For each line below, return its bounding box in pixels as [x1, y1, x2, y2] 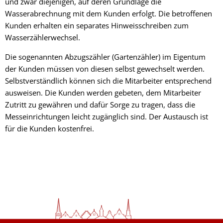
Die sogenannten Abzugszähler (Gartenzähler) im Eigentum [5, 51, 206, 62]
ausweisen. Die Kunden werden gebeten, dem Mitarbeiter [5, 87, 201, 98]
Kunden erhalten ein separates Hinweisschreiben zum [5, 20, 189, 30]
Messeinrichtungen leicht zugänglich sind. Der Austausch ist [5, 111, 208, 121]
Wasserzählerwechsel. [5, 32, 80, 42]
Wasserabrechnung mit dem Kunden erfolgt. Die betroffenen [5, 8, 212, 18]
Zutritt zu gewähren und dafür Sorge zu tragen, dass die [5, 99, 195, 110]
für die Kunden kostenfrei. [5, 123, 94, 133]
